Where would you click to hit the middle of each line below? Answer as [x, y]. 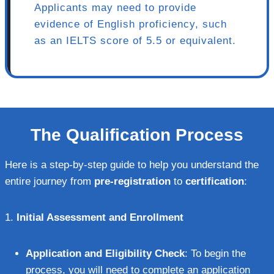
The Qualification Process [137, 135]
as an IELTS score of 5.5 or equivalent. [135, 40]
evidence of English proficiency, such [131, 24]
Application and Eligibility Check [105, 253]
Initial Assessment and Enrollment [100, 217]
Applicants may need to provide [115, 7]
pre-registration [132, 181]
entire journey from [50, 181]
